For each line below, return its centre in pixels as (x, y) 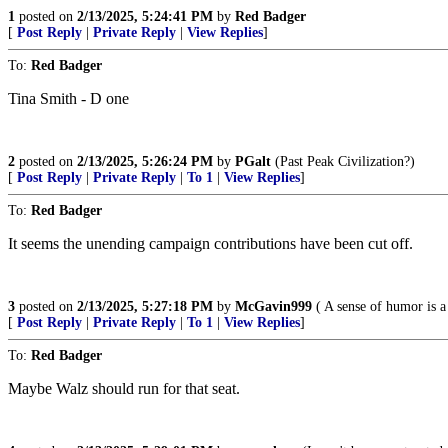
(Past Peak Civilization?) (343, 161)
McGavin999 (273, 306)
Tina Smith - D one (68, 98)
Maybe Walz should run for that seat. (124, 388)
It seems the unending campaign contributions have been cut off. (210, 243)
